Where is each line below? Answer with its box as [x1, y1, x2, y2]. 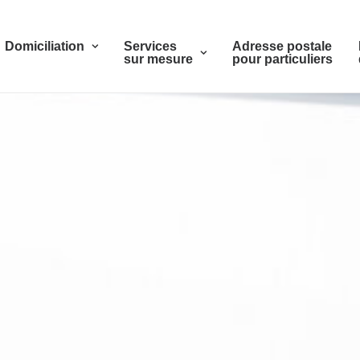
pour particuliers [232, 52, 333, 66]
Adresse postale [232, 39, 332, 53]
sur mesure [124, 52, 193, 66]
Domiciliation [5, 39, 84, 53]
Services [124, 39, 177, 53]
